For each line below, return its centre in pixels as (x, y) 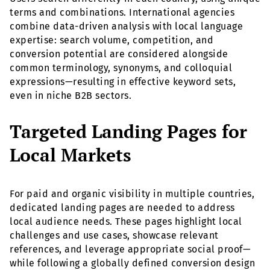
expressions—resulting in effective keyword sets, (123, 82)
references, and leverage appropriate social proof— (130, 249)
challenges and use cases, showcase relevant (114, 235)
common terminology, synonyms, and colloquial (121, 68)
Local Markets (71, 155)
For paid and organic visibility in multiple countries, (132, 193)
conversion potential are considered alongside (119, 54)
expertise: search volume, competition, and (111, 40)
